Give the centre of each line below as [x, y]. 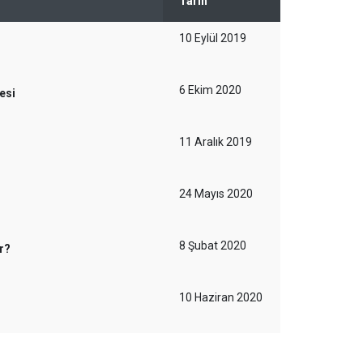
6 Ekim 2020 [210, 90]
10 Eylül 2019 [213, 38]
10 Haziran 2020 [221, 297]
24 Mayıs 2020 [216, 194]
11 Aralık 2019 [216, 142]
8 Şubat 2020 [213, 246]
